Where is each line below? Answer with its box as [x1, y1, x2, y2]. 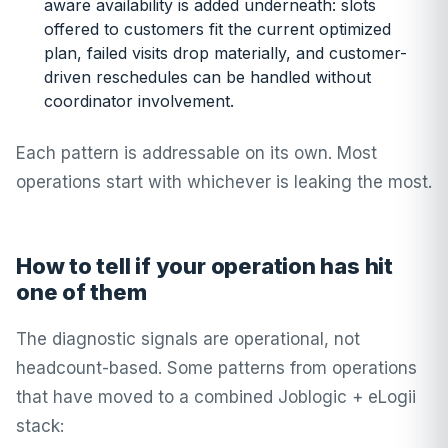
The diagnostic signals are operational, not [16, 329, 360, 349]
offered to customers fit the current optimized [44, 19, 391, 39]
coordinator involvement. [44, 91, 234, 111]
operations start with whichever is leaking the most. [16, 172, 432, 192]
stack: [16, 416, 64, 436]
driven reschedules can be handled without [44, 67, 371, 87]
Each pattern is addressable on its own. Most [16, 143, 377, 163]
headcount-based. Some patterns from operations [16, 358, 417, 378]
